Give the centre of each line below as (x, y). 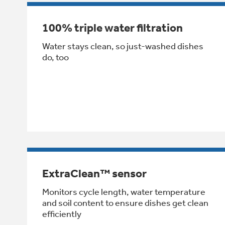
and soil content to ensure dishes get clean (125, 203)
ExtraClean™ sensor (94, 173)
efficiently (62, 214)
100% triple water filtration (113, 28)
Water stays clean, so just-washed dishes (123, 46)
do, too (55, 57)
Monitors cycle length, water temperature (124, 192)
